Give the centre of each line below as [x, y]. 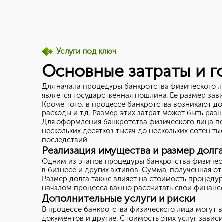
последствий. [65, 140]
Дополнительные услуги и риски [118, 198]
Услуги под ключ [86, 51]
